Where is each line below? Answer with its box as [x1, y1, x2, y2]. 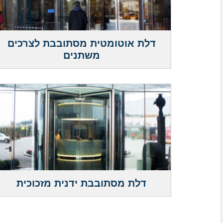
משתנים [63, 50, 100, 61]
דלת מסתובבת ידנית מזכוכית [16, 178, 146, 189]
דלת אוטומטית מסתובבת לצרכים [7, 38, 156, 49]
